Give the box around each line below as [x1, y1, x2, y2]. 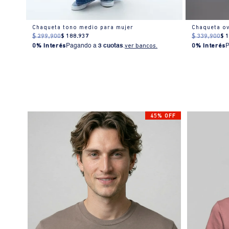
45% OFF [150, 113, 176, 120]
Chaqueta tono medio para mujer [32, 25, 134, 31]
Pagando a [66, 42, 99, 49]
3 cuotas [98, 42, 124, 49]
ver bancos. [125, 42, 158, 49]
